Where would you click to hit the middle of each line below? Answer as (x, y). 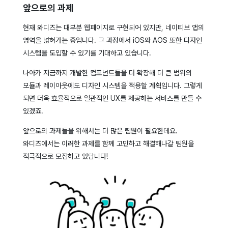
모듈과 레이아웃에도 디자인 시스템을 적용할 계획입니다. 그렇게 (112, 86)
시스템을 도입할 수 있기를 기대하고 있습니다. (87, 53)
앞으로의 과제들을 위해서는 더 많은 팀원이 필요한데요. (100, 131)
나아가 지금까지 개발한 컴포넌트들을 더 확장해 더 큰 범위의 (107, 73)
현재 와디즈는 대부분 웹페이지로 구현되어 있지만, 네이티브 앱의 (113, 28)
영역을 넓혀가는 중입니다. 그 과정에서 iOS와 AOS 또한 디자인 (112, 40)
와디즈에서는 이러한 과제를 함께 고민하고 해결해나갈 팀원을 (108, 144)
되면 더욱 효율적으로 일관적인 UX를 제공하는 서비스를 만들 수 (112, 98)
